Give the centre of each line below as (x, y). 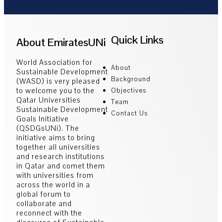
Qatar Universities (49, 100)
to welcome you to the (55, 90)
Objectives (129, 90)
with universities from (55, 175)
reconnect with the (49, 213)
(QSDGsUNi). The (48, 128)
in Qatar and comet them (61, 166)
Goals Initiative (43, 118)
